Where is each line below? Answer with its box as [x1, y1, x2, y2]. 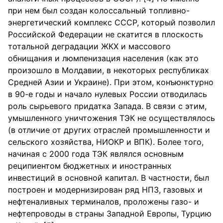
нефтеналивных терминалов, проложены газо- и [8, 197, 199, 207]
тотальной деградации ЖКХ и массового [8, 41, 171, 51]
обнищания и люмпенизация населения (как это [8, 53, 199, 63]
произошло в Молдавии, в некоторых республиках [8, 65, 209, 75]
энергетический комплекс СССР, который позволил [8, 17, 215, 27]
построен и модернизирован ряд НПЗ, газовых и [8, 185, 203, 195]
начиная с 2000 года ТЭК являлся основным [8, 149, 184, 159]
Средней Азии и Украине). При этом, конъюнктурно [8, 77, 214, 87]
